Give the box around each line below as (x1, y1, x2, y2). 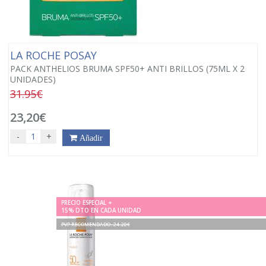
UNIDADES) (10, 73, 56, 85)
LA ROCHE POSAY (10, 47, 100, 62)
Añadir (77, 133, 103, 142)
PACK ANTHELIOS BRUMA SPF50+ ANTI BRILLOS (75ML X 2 (10, 62, 245, 74)
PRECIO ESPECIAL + (61, 199, 112, 207)
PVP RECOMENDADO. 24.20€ (61, 221, 130, 227)
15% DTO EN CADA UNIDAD (61, 207, 141, 214)
